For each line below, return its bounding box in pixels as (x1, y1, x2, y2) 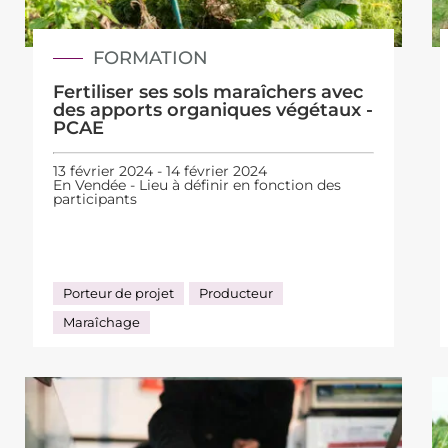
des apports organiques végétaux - (53, 99, 374, 122)
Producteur (199, 284, 274, 301)
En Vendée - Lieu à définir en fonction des (53, 175, 342, 194)
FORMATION (93, 47, 209, 70)
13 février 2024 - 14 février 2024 (53, 161, 268, 180)
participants (53, 189, 138, 208)
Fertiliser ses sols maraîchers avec (53, 81, 364, 104)
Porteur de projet (63, 284, 175, 301)
